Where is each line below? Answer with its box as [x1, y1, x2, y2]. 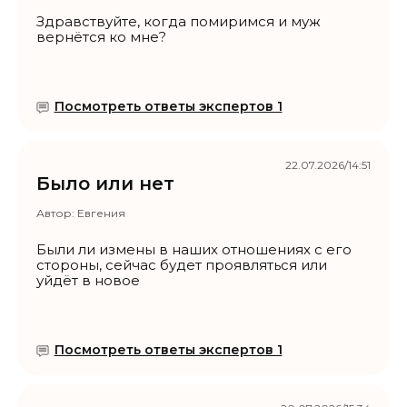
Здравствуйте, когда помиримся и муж [36, 13, 321, 31]
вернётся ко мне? [36, 28, 166, 46]
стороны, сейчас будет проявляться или [36, 256, 327, 274]
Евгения [77, 206, 125, 221]
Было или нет [36, 173, 174, 195]
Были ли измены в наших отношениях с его [36, 241, 352, 259]
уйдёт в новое [36, 272, 140, 290]
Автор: [36, 206, 77, 221]
